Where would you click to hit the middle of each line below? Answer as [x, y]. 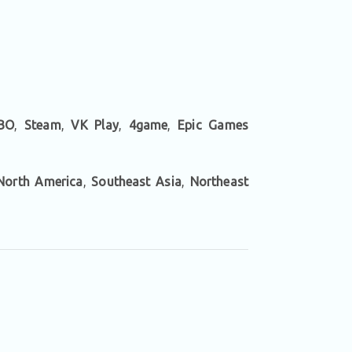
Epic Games [213, 125]
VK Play [95, 125]
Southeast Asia [136, 181]
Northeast [219, 181]
